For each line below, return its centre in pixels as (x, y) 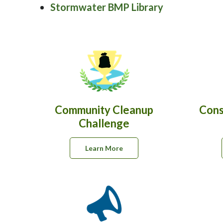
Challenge (104, 123)
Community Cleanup (104, 110)
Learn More (104, 148)
